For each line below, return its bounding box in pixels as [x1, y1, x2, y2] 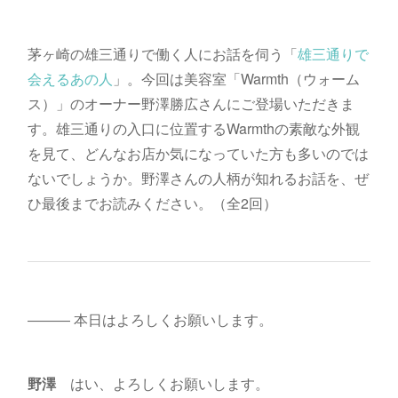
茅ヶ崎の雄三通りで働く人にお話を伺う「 [27, 44, 298, 65]
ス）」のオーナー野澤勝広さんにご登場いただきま [27, 93, 354, 115]
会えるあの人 [27, 68, 113, 90]
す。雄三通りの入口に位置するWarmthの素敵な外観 [27, 118, 360, 139]
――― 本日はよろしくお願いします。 [27, 309, 273, 330]
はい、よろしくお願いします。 [55, 373, 269, 394]
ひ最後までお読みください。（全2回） [27, 193, 277, 214]
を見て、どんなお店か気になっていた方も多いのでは [27, 143, 369, 164]
